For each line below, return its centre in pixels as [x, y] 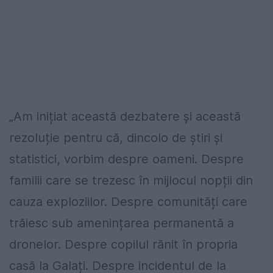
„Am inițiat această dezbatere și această [125, 116]
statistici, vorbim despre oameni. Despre [126, 159]
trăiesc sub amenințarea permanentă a [122, 223]
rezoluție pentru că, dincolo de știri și [116, 137]
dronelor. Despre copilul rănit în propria [123, 244]
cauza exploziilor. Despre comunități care [128, 201]
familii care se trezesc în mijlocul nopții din [131, 180]
